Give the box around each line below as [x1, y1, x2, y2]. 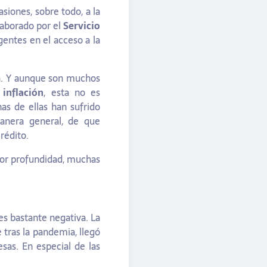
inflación [3, 85, 44, 101]
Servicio [63, 18, 100, 34]
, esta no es [44, 85, 101, 101]
